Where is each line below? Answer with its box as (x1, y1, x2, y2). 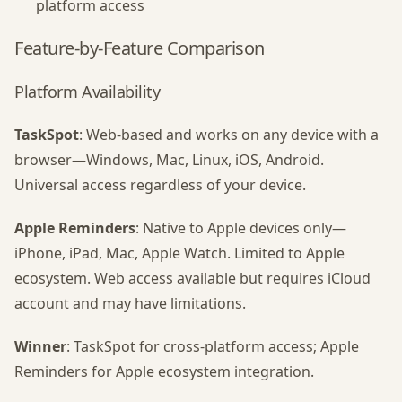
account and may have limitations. (14, 293, 246, 313)
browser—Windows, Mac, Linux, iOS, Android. (14, 150, 324, 170)
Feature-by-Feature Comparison (14, 36, 265, 60)
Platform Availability (14, 81, 161, 102)
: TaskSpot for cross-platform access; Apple (66, 336, 359, 356)
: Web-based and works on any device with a (79, 125, 379, 144)
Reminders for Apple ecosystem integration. (14, 362, 314, 381)
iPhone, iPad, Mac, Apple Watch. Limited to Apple (14, 243, 345, 263)
